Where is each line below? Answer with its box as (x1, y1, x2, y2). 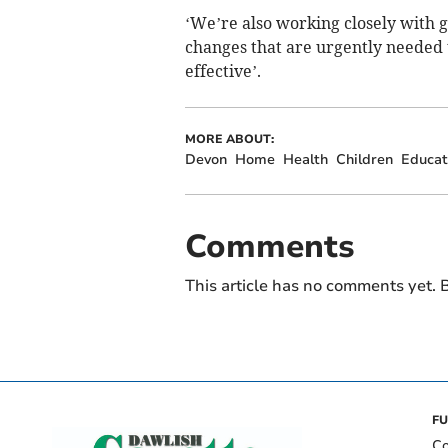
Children (335, 150, 393, 170)
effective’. (184, 61, 261, 82)
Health (282, 150, 328, 170)
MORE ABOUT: (184, 131, 274, 148)
